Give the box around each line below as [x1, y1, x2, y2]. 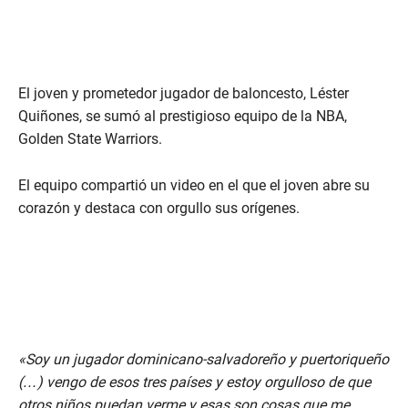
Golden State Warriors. [18, 130, 162, 148]
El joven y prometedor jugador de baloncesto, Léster [18, 85, 349, 103]
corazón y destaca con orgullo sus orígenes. [18, 199, 300, 218]
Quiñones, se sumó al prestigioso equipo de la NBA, [18, 107, 347, 126]
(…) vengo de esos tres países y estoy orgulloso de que [18, 373, 371, 392]
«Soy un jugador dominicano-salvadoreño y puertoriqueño [18, 351, 389, 369]
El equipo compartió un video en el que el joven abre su [18, 177, 370, 195]
